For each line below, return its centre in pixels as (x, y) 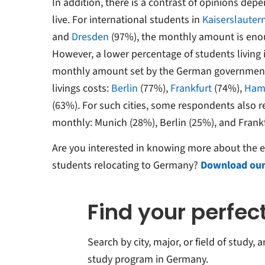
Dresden (90, 37)
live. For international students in (127, 20)
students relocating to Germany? (126, 165)
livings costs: (81, 89)
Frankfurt (191, 89)
